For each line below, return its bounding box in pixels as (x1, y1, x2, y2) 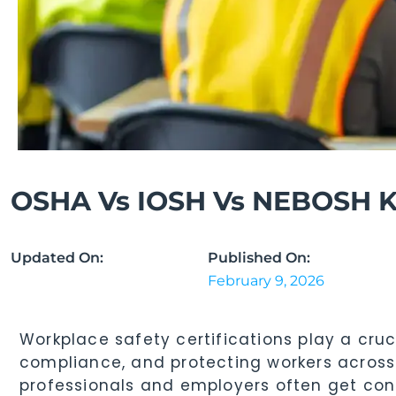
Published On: (208, 248, 311, 266)
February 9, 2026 (208, 271, 325, 289)
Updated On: (11, 248, 103, 266)
